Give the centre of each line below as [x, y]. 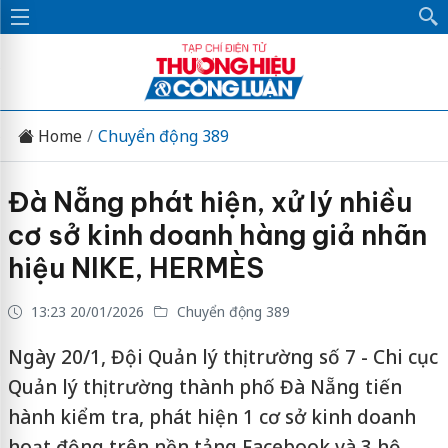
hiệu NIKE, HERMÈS [135, 268]
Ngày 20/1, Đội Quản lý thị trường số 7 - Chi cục [222, 357]
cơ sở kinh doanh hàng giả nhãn [217, 235]
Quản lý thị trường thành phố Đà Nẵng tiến [204, 387]
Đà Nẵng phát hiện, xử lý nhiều [209, 202]
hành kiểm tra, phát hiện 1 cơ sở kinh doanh [211, 417]
